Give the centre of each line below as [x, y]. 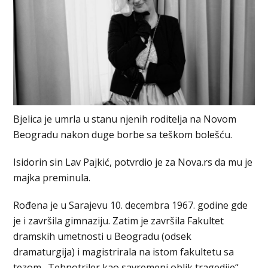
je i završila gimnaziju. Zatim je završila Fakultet [119, 221]
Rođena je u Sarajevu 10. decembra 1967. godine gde [131, 205]
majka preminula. [52, 178]
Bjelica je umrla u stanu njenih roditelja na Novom [125, 119]
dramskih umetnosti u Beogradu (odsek [103, 237]
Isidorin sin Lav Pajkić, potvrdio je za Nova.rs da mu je [133, 162]
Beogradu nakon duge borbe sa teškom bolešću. [123, 135]
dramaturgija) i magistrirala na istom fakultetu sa [124, 252]
